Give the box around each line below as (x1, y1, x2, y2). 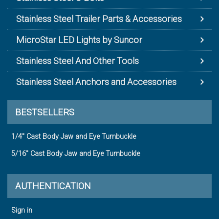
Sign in (11, 206, 32, 215)
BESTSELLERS (15, 107, 74, 117)
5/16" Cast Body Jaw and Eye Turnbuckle (11, 149, 140, 158)
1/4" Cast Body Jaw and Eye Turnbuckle (11, 132, 136, 141)
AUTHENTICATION (15, 180, 91, 191)
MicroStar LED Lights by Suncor (16, 34, 142, 45)
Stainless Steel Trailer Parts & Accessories (16, 13, 182, 24)
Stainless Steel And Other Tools (16, 55, 139, 66)
